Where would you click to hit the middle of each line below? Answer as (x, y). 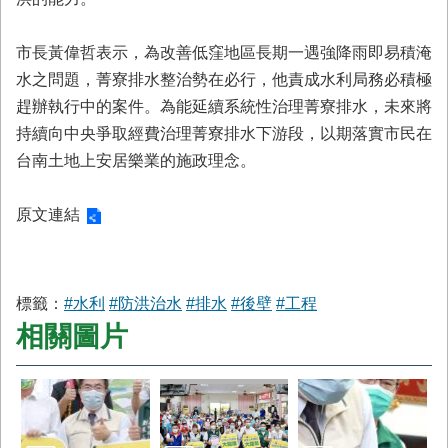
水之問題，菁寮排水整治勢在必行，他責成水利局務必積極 (224, 79)
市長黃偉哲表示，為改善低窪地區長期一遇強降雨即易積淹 (224, 52)
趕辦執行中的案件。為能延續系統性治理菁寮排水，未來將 (224, 106)
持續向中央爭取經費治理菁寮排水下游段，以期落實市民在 (224, 133)
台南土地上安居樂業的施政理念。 (136, 160)
